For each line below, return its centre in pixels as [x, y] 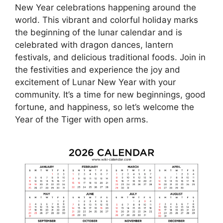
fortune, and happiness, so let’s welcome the [105, 107]
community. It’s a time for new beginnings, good [110, 95]
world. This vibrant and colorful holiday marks [107, 20]
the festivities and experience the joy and [98, 70]
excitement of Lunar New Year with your [95, 82]
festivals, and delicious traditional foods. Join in [110, 57]
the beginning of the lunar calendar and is [99, 33]
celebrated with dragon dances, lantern [94, 45]
